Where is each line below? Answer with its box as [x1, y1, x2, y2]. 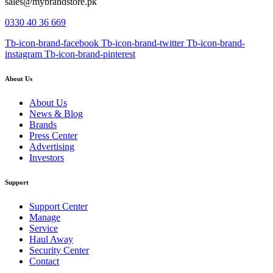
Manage [29, 211, 60, 222]
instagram [5, 48, 42, 59]
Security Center [29, 244, 89, 255]
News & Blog [29, 108, 83, 119]
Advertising [29, 141, 74, 152]
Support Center [29, 200, 88, 211]
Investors [29, 152, 64, 163]
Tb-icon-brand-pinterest [44, 48, 135, 59]
